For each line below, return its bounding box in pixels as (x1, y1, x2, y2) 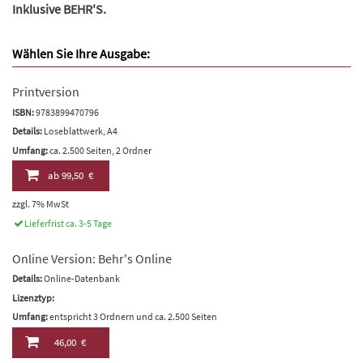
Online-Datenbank (42, 272, 120, 285)
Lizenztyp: (12, 291, 54, 304)
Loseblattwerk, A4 (42, 125, 117, 138)
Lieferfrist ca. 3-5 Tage (24, 216, 113, 229)
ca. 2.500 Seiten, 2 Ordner (48, 143, 152, 156)
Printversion (12, 83, 79, 100)
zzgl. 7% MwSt (12, 198, 69, 211)
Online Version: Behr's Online (12, 250, 172, 267)
